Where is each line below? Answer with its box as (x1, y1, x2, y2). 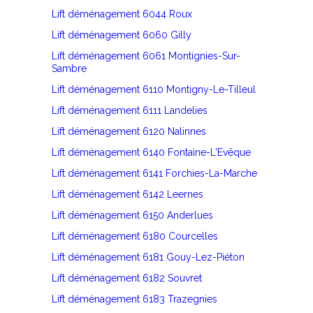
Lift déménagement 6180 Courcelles (52, 231, 218, 242)
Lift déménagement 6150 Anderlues (52, 210, 213, 221)
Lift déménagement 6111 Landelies (52, 105, 208, 117)
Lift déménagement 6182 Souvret (52, 272, 202, 284)
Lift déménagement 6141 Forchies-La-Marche (52, 168, 257, 180)
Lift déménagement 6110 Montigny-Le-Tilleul (52, 84, 256, 96)
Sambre (52, 63, 87, 75)
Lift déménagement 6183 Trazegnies (52, 293, 217, 305)
